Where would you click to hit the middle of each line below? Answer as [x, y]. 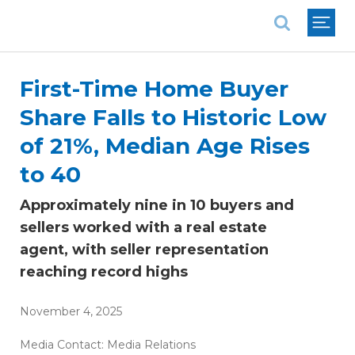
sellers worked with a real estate [143, 227]
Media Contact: [63, 345]
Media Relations [151, 345]
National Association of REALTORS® [132, 11]
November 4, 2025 [71, 311]
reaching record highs [104, 272]
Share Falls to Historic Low [173, 117]
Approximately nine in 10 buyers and [157, 205]
